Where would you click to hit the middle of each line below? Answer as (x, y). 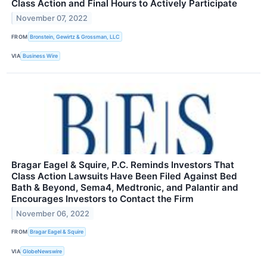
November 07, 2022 (52, 18)
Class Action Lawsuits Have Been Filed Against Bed (124, 176)
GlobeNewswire (43, 251)
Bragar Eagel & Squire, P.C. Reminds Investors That (123, 164)
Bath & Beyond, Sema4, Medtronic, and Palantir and (125, 187)
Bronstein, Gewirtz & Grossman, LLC (75, 37)
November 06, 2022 (53, 213)
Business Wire (41, 56)
